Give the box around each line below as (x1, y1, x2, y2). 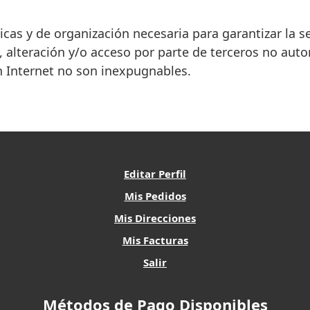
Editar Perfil (124, 167, 186, 181)
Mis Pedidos (124, 189, 186, 203)
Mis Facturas (122, 233, 188, 248)
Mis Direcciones (114, 211, 196, 226)
